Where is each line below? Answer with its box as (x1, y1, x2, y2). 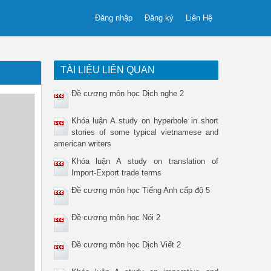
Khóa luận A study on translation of (71, 157, 218, 166)
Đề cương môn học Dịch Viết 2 (71, 240, 181, 249)
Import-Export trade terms (71, 168, 162, 177)
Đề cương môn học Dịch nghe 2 (71, 89, 184, 98)
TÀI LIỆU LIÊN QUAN (60, 65, 155, 75)
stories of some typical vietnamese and (71, 128, 218, 137)
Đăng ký (145, 13, 174, 22)
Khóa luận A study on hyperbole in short (71, 116, 218, 125)
